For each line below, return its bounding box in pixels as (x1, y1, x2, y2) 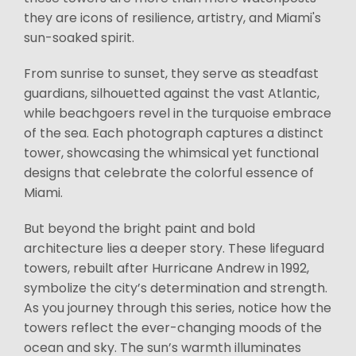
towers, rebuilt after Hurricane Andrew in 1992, (24, 259, 309, 277)
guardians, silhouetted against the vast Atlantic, (24, 84, 319, 103)
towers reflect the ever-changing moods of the (24, 319, 322, 337)
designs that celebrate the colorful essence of (24, 164, 314, 182)
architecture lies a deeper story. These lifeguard (24, 239, 324, 257)
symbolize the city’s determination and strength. (24, 279, 327, 297)
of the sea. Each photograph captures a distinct (24, 124, 323, 142)
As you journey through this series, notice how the (24, 299, 331, 317)
